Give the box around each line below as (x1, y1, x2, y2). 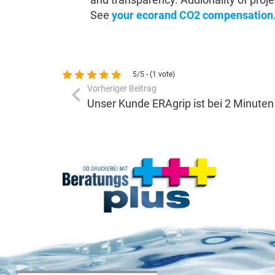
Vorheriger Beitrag (87, 83, 157, 95)
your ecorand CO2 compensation (112, 9, 273, 22)
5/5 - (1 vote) (132, 70, 175, 79)
